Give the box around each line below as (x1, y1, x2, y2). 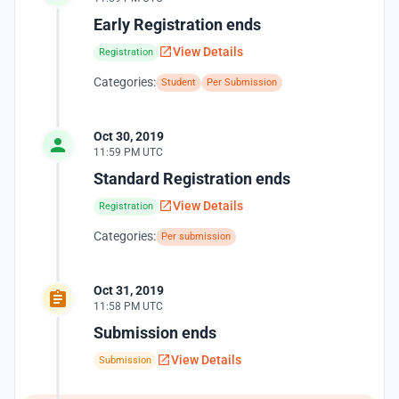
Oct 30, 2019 (94, 129, 164, 143)
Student (161, 77, 196, 88)
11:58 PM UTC (94, 300, 163, 313)
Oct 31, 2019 (94, 283, 164, 297)
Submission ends (94, 323, 216, 342)
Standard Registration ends (94, 169, 290, 188)
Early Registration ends (94, 15, 261, 34)
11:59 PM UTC (94, 146, 163, 159)
